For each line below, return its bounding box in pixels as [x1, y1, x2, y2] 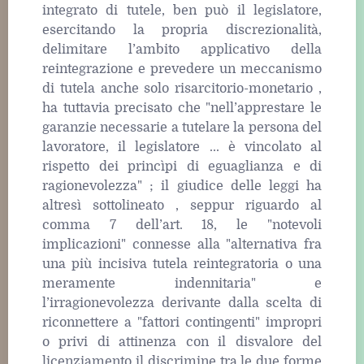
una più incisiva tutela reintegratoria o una [42, 257, 322, 272]
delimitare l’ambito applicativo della [42, 42, 322, 58]
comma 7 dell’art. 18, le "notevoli [42, 218, 322, 233]
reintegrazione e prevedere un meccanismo [42, 62, 322, 77]
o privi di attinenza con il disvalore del [42, 335, 322, 350]
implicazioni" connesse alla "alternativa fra [42, 237, 322, 253]
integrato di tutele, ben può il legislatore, [42, 3, 322, 19]
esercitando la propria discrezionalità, [42, 23, 322, 38]
